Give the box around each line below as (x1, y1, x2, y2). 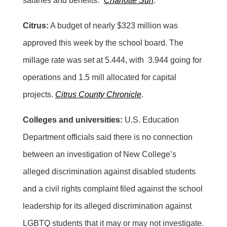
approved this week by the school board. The (22, 38, 183, 47)
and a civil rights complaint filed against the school (22, 184, 203, 193)
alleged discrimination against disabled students (22, 167, 196, 176)
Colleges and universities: (22, 115, 123, 124)
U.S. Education (122, 115, 179, 124)
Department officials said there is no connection (22, 132, 193, 141)
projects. (22, 90, 55, 99)
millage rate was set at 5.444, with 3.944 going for (22, 55, 202, 64)
